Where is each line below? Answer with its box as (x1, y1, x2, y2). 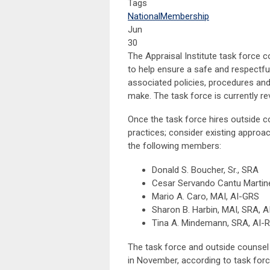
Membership (160, 11, 209, 22)
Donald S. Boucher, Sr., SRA (152, 165, 259, 176)
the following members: (128, 140, 221, 152)
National (128, 11, 160, 22)
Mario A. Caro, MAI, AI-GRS (152, 191, 259, 202)
